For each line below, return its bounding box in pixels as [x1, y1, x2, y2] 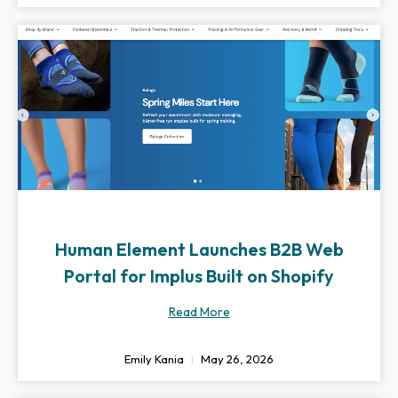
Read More [168, 304, 230, 320]
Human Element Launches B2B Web [54, 238, 344, 260]
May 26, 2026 [198, 352, 274, 366]
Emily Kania [124, 352, 187, 366]
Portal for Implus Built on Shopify [64, 265, 334, 287]
